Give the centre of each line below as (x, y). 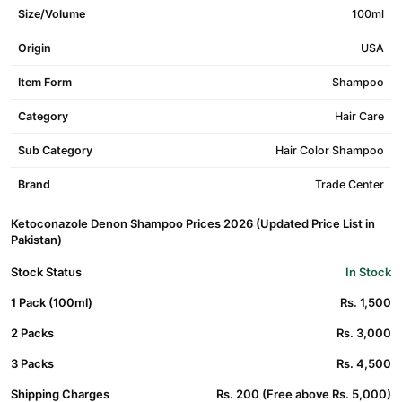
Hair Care (359, 116)
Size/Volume (52, 14)
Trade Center (350, 184)
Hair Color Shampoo (330, 150)
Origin (35, 48)
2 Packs (32, 333)
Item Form (45, 82)
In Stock (368, 272)
